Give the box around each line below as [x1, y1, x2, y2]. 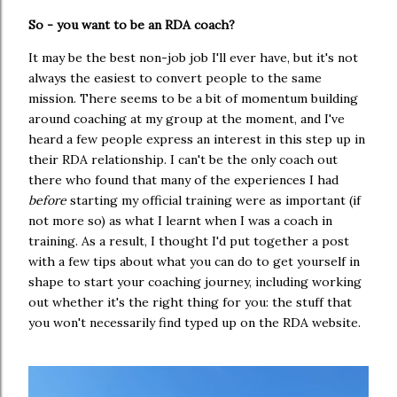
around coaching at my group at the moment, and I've [28, 111, 345, 128]
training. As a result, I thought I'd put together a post [28, 233, 349, 250]
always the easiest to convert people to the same [28, 70, 322, 87]
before [28, 192, 66, 209]
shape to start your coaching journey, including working [28, 274, 362, 291]
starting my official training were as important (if [66, 192, 361, 209]
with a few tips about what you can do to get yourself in [28, 253, 360, 270]
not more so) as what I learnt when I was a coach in [28, 213, 332, 230]
